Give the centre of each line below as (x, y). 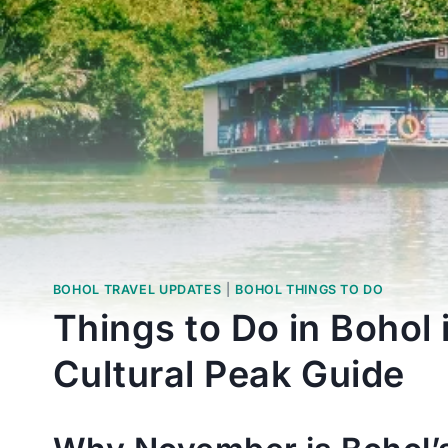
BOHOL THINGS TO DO (309, 290)
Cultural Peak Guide (228, 373)
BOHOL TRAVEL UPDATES (137, 290)
